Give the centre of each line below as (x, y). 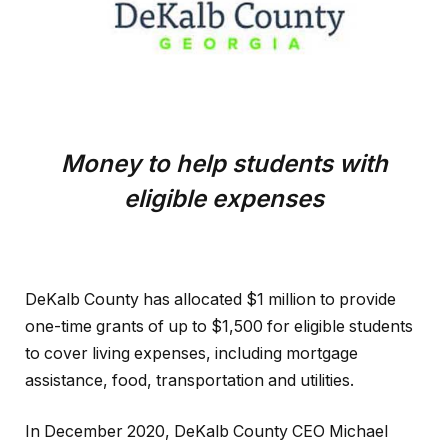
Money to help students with (224, 164)
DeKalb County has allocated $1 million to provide (210, 299)
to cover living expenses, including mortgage (191, 353)
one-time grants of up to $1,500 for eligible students (219, 326)
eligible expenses (224, 199)
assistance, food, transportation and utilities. (189, 380)
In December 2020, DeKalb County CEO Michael (206, 432)
